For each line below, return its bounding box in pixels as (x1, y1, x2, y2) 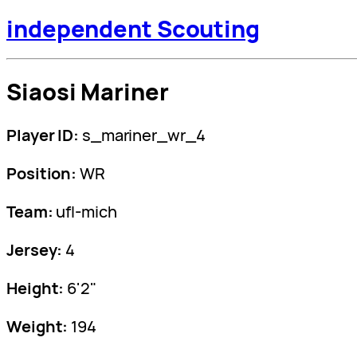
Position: (6, 163, 77, 185)
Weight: (6, 316, 69, 338)
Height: (6, 277, 65, 300)
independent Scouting (6, 13, 260, 45)
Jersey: (6, 239, 63, 261)
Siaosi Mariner (6, 76, 169, 108)
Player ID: (6, 124, 79, 147)
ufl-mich (53, 201, 117, 223)
